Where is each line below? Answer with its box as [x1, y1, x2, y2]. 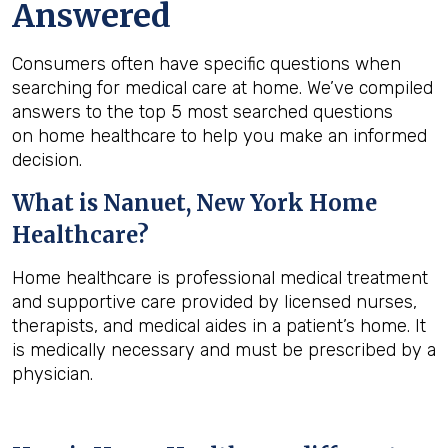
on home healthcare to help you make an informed [12, 125, 427, 147]
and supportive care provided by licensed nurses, [12, 291, 417, 313]
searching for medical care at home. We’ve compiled [12, 77, 433, 99]
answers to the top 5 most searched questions [12, 101, 393, 123]
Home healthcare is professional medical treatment [12, 267, 428, 289]
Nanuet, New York [103, 189, 304, 217]
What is [12, 189, 103, 217]
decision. [12, 149, 82, 171]
